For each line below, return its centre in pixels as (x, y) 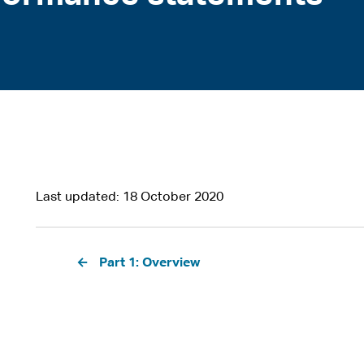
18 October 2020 (173, 197)
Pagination (75, 256)
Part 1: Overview (149, 263)
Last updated (76, 197)
